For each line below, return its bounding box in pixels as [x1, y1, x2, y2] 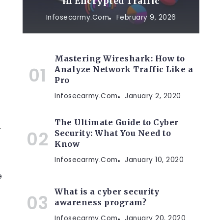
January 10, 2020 [125, 155, 184, 165]
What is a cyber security [55, 187, 159, 196]
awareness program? [55, 197, 146, 207]
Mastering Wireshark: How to [55, 54, 185, 63]
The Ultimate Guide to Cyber [55, 117, 179, 127]
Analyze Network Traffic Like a [55, 64, 193, 74]
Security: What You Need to [55, 128, 171, 138]
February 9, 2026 [116, 13, 176, 22]
